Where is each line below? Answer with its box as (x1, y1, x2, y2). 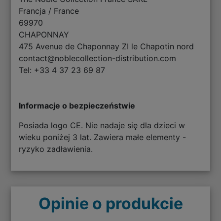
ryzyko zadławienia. (19, 144, 93, 154)
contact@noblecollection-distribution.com (19, 53, 177, 64)
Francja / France (19, 6, 79, 16)
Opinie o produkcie (38, 194, 183, 214)
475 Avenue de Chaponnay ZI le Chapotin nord (19, 41, 194, 52)
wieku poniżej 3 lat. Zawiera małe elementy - (19, 132, 186, 143)
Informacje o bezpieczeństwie (19, 101, 136, 111)
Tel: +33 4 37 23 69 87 (19, 65, 106, 75)
